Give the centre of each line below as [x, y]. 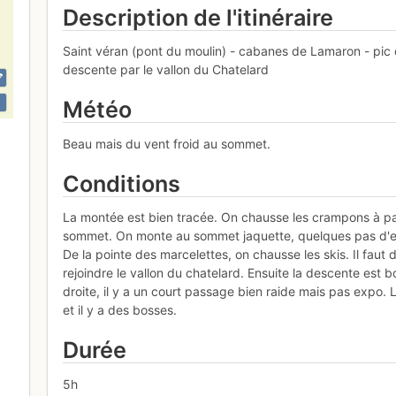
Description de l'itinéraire [198, 17]
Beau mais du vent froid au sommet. [167, 143]
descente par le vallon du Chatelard [166, 70]
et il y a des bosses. [120, 310]
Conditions [122, 183]
